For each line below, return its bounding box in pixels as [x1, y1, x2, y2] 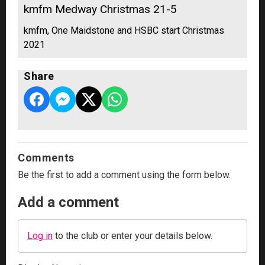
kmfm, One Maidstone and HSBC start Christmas [24, 24, 224, 36]
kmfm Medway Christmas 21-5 [24, 2, 177, 16]
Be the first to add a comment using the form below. [18, 169, 231, 180]
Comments [18, 151, 75, 164]
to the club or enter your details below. [53, 230, 212, 241]
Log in [27, 230, 53, 241]
